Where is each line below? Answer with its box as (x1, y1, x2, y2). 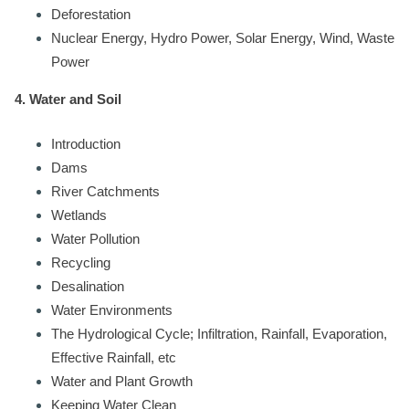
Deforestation (51, 6, 131, 22)
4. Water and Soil (15, 91, 121, 107)
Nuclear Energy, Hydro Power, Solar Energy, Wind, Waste (51, 30, 394, 46)
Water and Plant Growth (51, 372, 193, 389)
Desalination (51, 278, 124, 294)
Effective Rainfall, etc (51, 349, 176, 365)
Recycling (51, 254, 110, 270)
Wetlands (51, 206, 107, 223)
